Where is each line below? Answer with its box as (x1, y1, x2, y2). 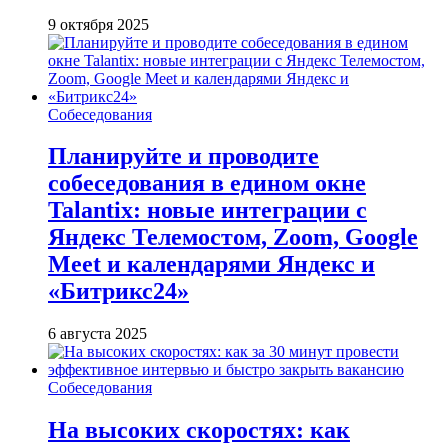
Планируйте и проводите (48, 143, 319, 170)
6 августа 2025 (48, 325, 147, 343)
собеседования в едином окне (48, 170, 366, 197)
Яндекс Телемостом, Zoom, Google (48, 224, 418, 251)
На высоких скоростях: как (48, 417, 350, 444)
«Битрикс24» (48, 278, 189, 305)
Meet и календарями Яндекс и (48, 251, 375, 278)
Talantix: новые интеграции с (48, 197, 367, 224)
